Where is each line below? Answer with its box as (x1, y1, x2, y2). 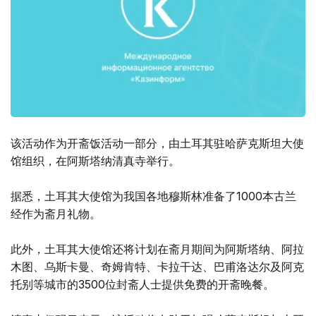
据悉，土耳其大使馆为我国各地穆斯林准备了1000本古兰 (11, 189, 296, 204)
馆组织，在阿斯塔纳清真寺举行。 (11, 154, 180, 169)
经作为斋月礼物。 (11, 207, 101, 221)
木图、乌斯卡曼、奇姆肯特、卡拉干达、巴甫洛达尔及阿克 (11, 260, 304, 274)
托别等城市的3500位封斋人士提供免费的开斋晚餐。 (11, 277, 274, 292)
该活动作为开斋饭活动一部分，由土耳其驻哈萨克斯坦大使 (11, 136, 304, 151)
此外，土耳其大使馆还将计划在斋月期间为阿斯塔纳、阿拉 (11, 242, 304, 257)
